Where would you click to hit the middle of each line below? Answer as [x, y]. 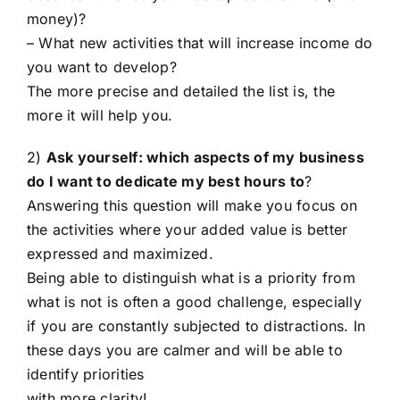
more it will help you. [100, 116]
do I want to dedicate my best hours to [166, 182]
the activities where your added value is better [187, 230]
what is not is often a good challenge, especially [194, 302]
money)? [57, 19]
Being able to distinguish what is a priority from [191, 278]
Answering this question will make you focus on [192, 206]
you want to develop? [102, 67]
